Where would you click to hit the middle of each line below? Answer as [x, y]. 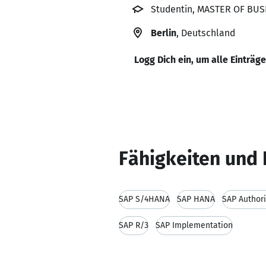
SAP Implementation [194, 225]
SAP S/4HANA [144, 199]
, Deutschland [206, 33]
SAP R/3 [134, 225]
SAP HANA [196, 199]
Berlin [164, 33]
